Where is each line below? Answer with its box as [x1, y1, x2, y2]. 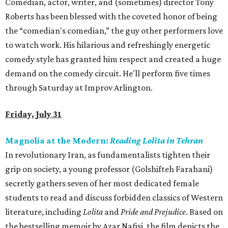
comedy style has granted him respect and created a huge [5, 53, 221, 64]
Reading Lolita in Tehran [110, 135, 203, 146]
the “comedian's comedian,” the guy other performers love [5, 25, 223, 36]
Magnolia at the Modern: [5, 135, 110, 146]
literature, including [5, 206, 83, 217]
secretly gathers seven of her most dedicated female [5, 178, 199, 188]
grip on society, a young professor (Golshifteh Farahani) [5, 163, 213, 174]
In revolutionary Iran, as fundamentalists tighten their [5, 149, 210, 160]
